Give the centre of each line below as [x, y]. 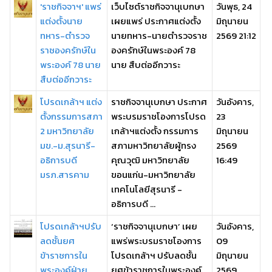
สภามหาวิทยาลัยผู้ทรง [154, 145]
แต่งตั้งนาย [61, 21]
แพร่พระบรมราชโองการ [156, 241]
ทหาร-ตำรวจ [65, 36]
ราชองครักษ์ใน [68, 50]
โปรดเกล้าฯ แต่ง [71, 102]
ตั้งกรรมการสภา [71, 116]
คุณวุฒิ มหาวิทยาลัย [150, 160]
